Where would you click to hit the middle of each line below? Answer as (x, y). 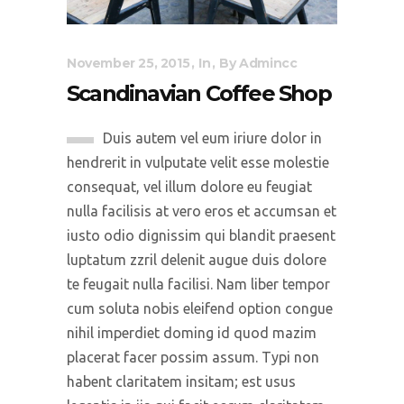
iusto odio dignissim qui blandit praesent (201, 236)
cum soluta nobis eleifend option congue (200, 309)
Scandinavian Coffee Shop (199, 94)
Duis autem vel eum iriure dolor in (212, 138)
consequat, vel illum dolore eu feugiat (189, 187)
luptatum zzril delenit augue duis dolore (197, 260)
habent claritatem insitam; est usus (181, 382)
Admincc (268, 64)
